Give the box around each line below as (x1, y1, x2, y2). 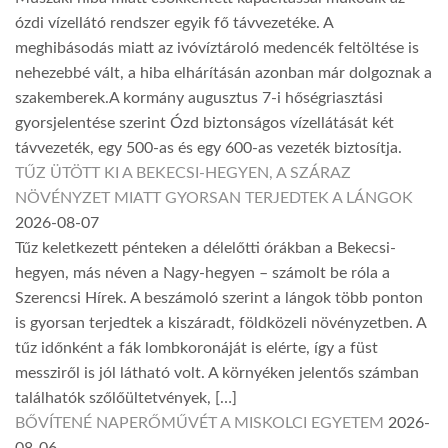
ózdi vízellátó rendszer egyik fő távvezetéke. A (15, 15, 333, 32)
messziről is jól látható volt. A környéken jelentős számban (15, 365, 419, 382)
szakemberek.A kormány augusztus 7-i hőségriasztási (15, 90, 383, 107)
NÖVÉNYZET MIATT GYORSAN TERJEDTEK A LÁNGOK (15, 190, 413, 207)
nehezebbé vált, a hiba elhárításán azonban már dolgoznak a (15, 65, 432, 82)
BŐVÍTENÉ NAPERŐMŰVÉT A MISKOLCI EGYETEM (15, 415, 384, 432)
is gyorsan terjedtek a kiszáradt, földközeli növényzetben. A (15, 315, 426, 332)
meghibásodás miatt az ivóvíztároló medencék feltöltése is (15, 40, 419, 57)
